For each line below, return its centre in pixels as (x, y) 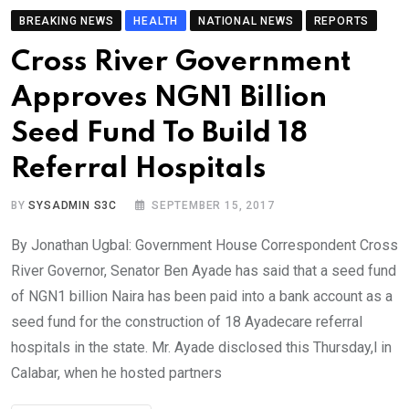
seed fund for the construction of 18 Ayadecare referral (187, 322)
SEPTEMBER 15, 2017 (213, 206)
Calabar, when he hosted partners (116, 373)
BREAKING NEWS (67, 21)
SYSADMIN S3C (73, 206)
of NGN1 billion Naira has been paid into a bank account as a (202, 297)
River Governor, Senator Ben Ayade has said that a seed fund (204, 271)
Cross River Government (181, 63)
